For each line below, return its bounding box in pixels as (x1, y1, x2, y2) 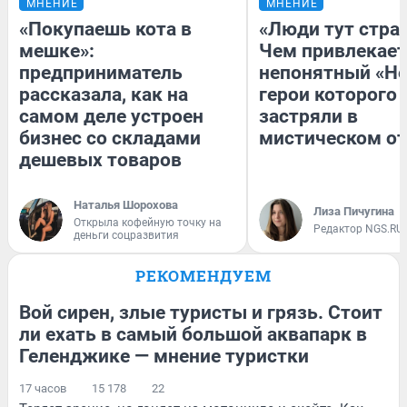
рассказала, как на (19, 83, 188, 105)
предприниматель (19, 61, 183, 84)
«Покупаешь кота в (19, 17, 192, 40)
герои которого (259, 83, 397, 105)
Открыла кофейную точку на (74, 215, 222, 229)
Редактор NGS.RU (313, 222, 403, 235)
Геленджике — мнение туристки (19, 344, 309, 367)
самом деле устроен (19, 104, 203, 127)
